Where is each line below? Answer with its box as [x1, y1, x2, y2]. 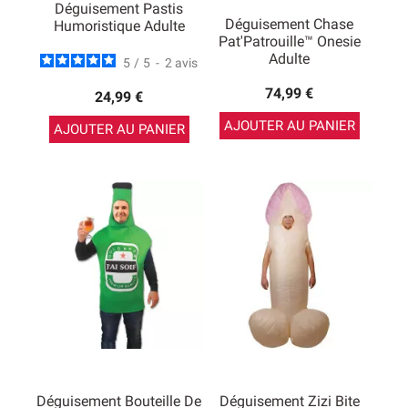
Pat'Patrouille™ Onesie [218, 33, 361, 50]
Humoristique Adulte [53, 17, 185, 36]
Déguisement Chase [225, 15, 353, 33]
